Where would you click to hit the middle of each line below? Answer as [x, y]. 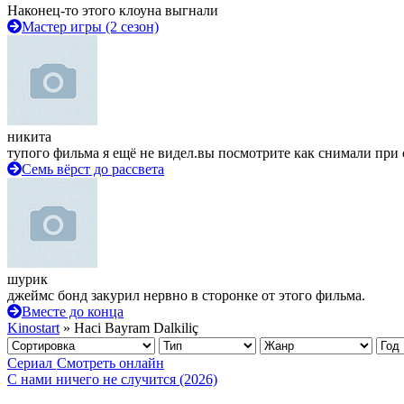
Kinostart [33, 328]
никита [29, 137]
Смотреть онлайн [110, 363]
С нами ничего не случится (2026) [112, 379]
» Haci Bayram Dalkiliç [129, 328]
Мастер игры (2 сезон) [90, 27]
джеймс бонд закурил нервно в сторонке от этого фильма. [186, 295]
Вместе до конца [73, 312]
